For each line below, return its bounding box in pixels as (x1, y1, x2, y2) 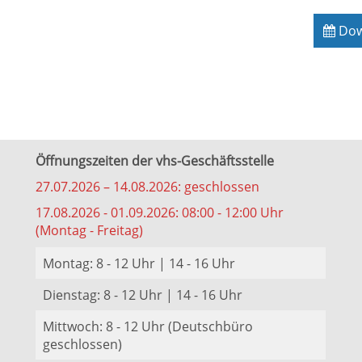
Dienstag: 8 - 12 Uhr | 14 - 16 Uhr (43, 286, 242, 304)
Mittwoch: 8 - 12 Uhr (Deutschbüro (43, 318, 253, 335)
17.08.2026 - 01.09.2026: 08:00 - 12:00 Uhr (36, 204, 284, 221)
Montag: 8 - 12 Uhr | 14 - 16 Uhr (43, 255, 235, 272)
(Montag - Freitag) (36, 221, 143, 239)
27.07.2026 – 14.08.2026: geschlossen (36, 178, 259, 196)
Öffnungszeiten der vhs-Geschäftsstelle (36, 152, 274, 170)
